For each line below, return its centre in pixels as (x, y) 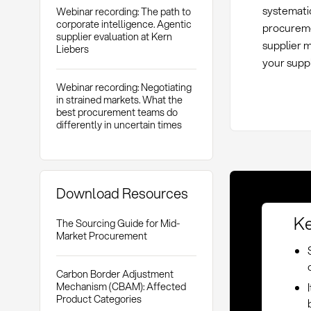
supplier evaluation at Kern (114, 37)
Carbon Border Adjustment (115, 274)
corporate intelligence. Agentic (124, 24)
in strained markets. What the (119, 99)
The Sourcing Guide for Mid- (118, 224)
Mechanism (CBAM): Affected (121, 286)
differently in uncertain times (119, 124)
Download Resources (122, 193)
